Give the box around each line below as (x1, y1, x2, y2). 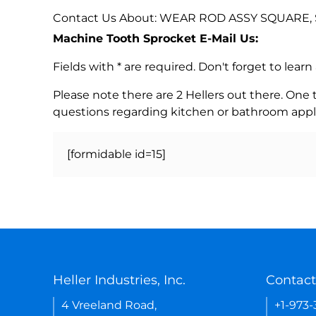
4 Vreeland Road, (61, 298, 157, 312)
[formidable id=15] (67, 147, 166, 161)
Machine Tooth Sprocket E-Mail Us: (53, 31, 258, 45)
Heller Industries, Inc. (53, 272, 186, 288)
